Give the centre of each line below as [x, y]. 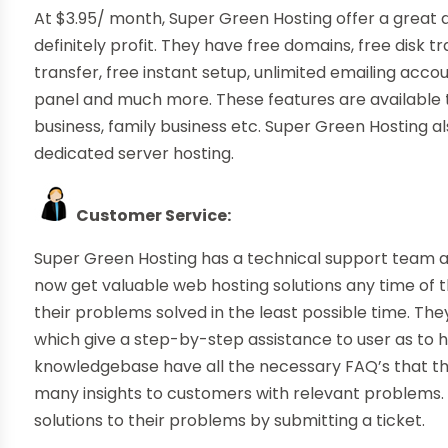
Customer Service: [154, 216]
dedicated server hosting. [134, 154]
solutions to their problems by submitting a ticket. [230, 421]
